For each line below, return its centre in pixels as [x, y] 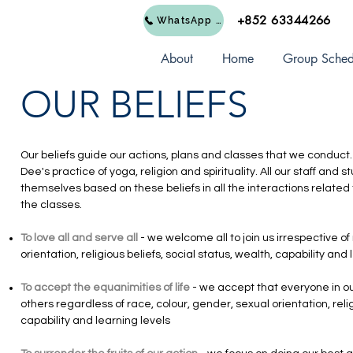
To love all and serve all [79, 238]
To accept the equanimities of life [105, 288]
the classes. [51, 205]
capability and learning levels [95, 321]
